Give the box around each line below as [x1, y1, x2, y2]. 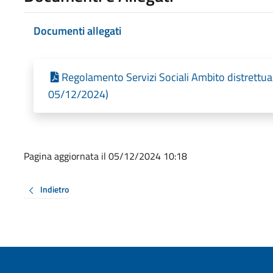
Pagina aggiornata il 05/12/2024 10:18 [23, 149, 187, 164]
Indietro [40, 183, 69, 196]
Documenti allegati [33, 22, 121, 39]
